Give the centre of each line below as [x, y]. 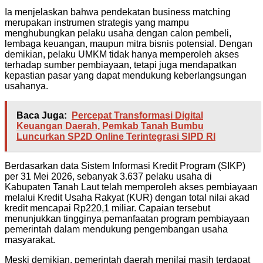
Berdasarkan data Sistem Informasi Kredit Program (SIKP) [125, 166]
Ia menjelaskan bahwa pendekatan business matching [118, 12]
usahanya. [26, 86]
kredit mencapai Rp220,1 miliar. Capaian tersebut [107, 208]
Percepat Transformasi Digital [137, 115]
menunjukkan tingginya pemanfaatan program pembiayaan [127, 218]
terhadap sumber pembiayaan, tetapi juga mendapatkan [121, 65]
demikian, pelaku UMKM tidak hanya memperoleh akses [122, 54]
